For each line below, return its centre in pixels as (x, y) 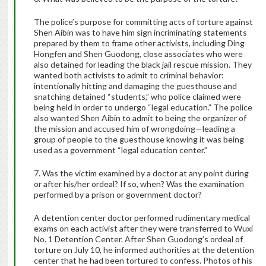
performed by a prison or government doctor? (118, 195)
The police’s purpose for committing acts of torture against (143, 22)
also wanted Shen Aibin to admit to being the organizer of (140, 118)
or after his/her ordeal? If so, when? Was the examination (139, 184)
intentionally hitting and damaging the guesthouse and (135, 86)
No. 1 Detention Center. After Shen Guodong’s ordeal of (138, 239)
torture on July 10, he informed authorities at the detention (144, 250)
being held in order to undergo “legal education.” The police (143, 107)
